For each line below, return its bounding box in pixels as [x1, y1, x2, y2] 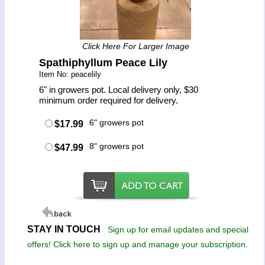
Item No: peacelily [39, 70, 102, 79]
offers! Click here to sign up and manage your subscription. [27, 240, 248, 249]
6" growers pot [89, 118, 144, 127]
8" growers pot [89, 141, 144, 151]
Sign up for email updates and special [107, 225, 248, 234]
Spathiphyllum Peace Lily [39, 57, 168, 69]
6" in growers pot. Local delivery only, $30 [39, 85, 199, 95]
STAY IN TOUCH [27, 224, 101, 234]
